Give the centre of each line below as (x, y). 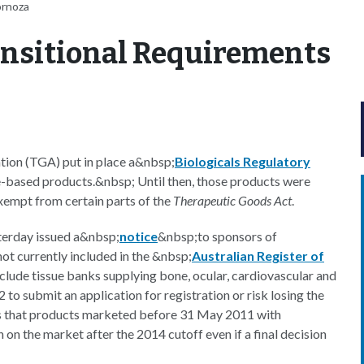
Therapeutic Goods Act (232, 200)
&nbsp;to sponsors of (217, 236)
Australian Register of (258, 256)
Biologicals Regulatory (243, 161)
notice (139, 236)
